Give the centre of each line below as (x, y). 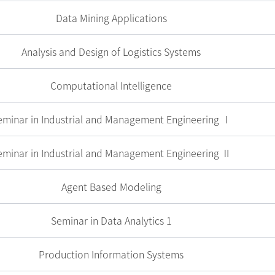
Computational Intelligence (111, 85)
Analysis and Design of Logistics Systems (111, 52)
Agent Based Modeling (111, 187)
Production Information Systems (111, 254)
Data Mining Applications (111, 18)
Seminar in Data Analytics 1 (111, 220)
